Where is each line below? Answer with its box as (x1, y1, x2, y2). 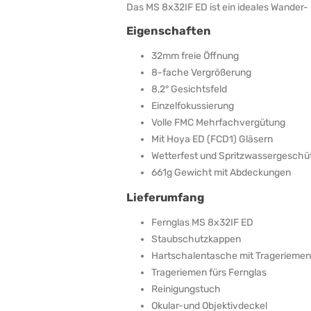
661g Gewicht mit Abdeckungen (151, 166, 291, 178)
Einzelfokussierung (151, 99, 234, 112)
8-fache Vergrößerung (151, 66, 251, 78)
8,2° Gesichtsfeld (151, 83, 227, 95)
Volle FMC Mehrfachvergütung (151, 116, 285, 128)
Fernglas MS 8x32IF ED (151, 216, 253, 228)
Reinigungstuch (151, 283, 221, 295)
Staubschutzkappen (151, 233, 241, 245)
